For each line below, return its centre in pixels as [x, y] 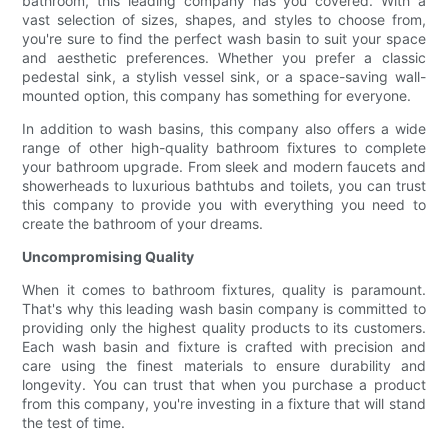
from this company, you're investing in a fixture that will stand [224, 404]
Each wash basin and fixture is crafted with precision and [224, 347]
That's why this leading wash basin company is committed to [224, 309]
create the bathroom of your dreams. [143, 224]
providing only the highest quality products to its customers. [224, 328]
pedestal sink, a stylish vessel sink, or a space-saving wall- [224, 77]
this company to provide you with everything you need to [224, 205]
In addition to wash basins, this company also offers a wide [224, 129]
